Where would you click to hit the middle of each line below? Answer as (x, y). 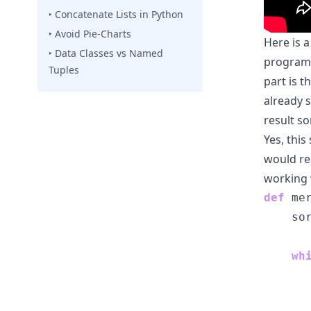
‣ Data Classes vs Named (106, 53)
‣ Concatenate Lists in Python (116, 14)
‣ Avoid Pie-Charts (90, 34)
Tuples (64, 70)
